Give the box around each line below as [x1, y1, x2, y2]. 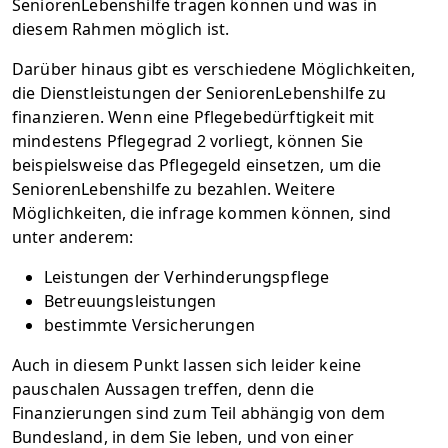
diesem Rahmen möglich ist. [12, 18, 230, 40]
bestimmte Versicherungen [44, 314, 255, 336]
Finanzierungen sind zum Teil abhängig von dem [12, 402, 386, 424]
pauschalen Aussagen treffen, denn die [12, 378, 314, 400]
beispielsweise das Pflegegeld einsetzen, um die [12, 154, 382, 176]
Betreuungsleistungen [44, 290, 217, 312]
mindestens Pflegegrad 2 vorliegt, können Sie [12, 130, 364, 152]
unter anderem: [12, 226, 134, 248]
